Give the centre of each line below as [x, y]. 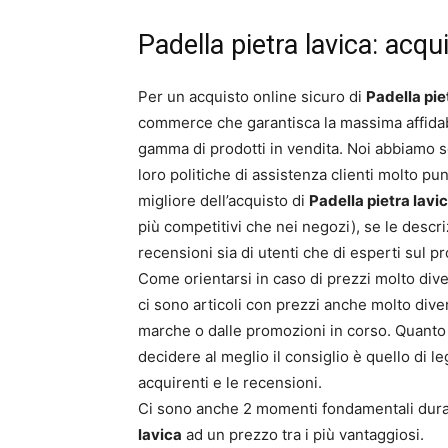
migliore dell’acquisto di [223, 201]
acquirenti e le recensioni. [230, 383]
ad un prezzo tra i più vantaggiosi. [303, 435]
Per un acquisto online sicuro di [252, 97]
